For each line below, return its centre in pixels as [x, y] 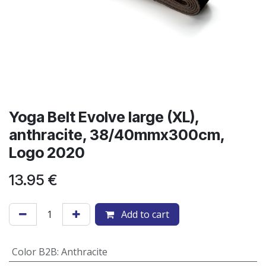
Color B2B [34, 252]
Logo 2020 [47, 153]
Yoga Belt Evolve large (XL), [104, 117]
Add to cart [144, 214]
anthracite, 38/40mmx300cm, [117, 135]
